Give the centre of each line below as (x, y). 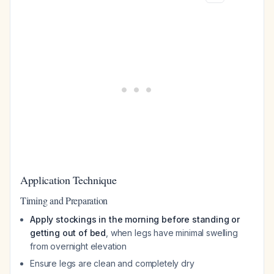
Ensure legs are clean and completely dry (112, 263)
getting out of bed (68, 233)
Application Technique (68, 180)
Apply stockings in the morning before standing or (135, 219)
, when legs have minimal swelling (172, 233)
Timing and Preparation (64, 200)
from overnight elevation (79, 246)
